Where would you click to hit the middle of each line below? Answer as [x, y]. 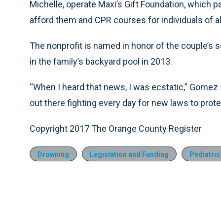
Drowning [53, 154]
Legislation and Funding [129, 154]
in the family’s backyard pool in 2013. [101, 61]
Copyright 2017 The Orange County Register [116, 129]
